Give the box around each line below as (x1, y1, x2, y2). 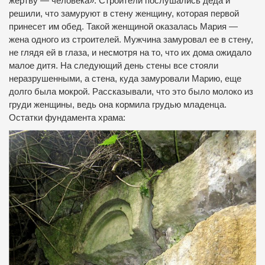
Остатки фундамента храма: (9, 113, 125, 123)
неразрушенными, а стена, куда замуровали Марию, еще (9, 74, 241, 84)
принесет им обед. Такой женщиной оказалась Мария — (9, 22, 238, 32)
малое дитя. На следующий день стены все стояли (9, 61, 218, 71)
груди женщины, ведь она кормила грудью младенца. (9, 100, 227, 110)
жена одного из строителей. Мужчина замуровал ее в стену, (9, 35, 253, 45)
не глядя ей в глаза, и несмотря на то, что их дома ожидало (9, 48, 251, 58)
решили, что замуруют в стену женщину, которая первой (9, 9, 239, 19)
